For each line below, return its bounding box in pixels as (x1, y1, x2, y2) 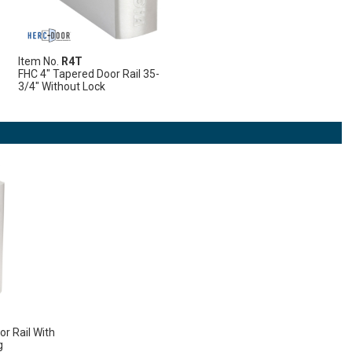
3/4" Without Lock (17, 79, 105, 93)
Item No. (17, 54, 61, 68)
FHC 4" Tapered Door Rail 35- (17, 67, 159, 80)
